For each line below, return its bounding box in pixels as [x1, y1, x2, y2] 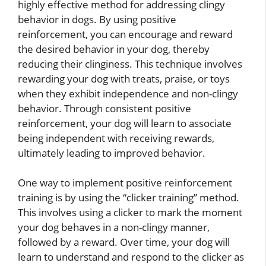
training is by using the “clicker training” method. [18, 191, 239, 205]
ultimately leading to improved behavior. [18, 145, 205, 160]
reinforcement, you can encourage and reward [18, 27, 233, 41]
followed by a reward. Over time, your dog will [18, 235, 230, 249]
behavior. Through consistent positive [18, 101, 191, 115]
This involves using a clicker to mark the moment [18, 205, 242, 220]
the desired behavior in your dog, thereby [18, 42, 210, 56]
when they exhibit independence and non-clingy [18, 86, 238, 100]
